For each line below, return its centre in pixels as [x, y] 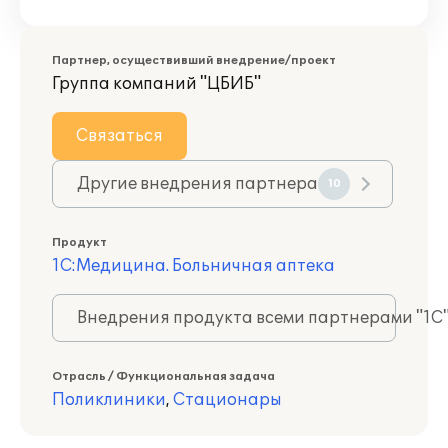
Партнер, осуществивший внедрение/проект [194, 60]
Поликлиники [109, 400]
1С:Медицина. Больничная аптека [193, 266]
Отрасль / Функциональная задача [163, 376]
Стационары [227, 400]
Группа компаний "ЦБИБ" [156, 84]
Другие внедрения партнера [197, 184]
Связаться [119, 136]
